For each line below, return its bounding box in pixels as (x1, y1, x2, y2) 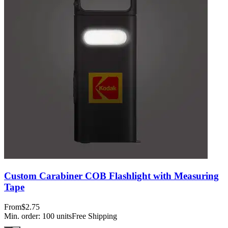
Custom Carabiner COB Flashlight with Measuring (4, 170, 219, 182)
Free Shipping (72, 211, 117, 220)
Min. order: (4, 211, 42, 220)
